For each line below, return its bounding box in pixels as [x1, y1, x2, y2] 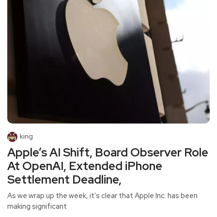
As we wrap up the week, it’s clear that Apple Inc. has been [7, 191, 198, 201]
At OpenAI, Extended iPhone [7, 158, 162, 174]
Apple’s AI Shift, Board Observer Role [7, 145, 208, 160]
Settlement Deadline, [7, 172, 122, 187]
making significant [7, 201, 67, 212]
